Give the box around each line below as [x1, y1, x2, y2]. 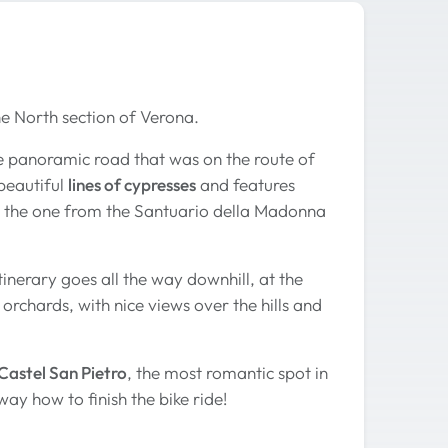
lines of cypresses [68, 174, 196, 196]
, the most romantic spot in [127, 362, 328, 384]
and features [196, 174, 295, 196]
